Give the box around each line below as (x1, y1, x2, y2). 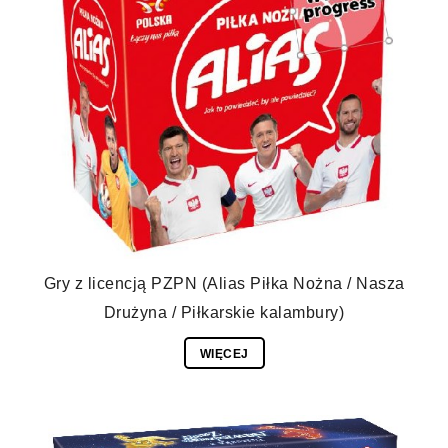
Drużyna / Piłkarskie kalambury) (103, 304, 345, 322)
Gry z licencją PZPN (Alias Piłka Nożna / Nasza (43, 275, 405, 293)
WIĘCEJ (199, 347, 249, 362)
